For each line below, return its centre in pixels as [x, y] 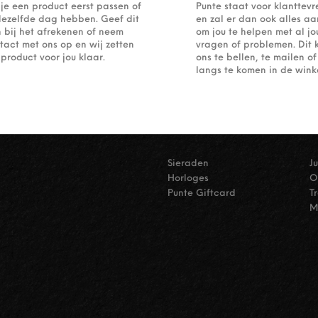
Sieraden [188, 164]
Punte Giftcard [202, 194]
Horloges [188, 179]
